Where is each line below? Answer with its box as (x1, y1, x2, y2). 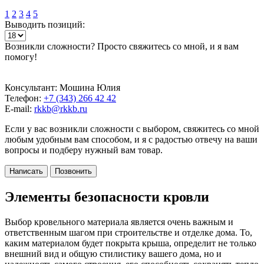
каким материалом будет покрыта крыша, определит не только (5, 237, 256, 248)
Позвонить (55, 166, 92, 176)
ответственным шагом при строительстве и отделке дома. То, (5, 227, 252, 237)
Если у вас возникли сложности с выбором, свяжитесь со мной (5, 123, 259, 134)
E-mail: (5, 103, 34, 114)
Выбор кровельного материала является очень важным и (5, 216, 233, 227)
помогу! (5, 51, 37, 62)
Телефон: (5, 93, 44, 103)
